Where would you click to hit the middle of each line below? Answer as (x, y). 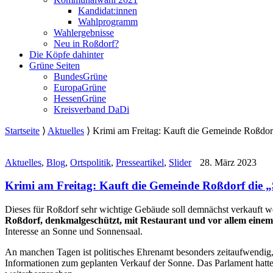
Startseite (22, 130)
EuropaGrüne (80, 87)
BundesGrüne (80, 76)
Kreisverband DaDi (91, 109)
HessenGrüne (80, 98)
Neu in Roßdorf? (86, 43)
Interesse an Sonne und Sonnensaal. (74, 231)
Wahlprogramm (108, 21)
